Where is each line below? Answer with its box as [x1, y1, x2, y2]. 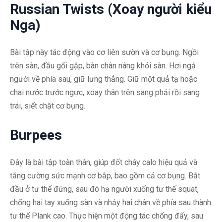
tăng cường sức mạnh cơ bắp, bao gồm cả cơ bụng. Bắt [10, 170, 200, 180]
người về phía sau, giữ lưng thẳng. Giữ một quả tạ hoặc [10, 74, 197, 84]
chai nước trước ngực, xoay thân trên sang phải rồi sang [10, 87, 200, 97]
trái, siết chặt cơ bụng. [10, 101, 85, 111]
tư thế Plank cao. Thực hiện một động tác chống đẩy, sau [10, 211, 203, 221]
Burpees [10, 126, 62, 143]
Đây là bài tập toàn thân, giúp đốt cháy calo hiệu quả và [10, 157, 197, 167]
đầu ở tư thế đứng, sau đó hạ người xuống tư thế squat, [10, 184, 199, 194]
